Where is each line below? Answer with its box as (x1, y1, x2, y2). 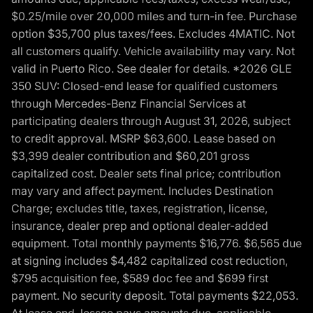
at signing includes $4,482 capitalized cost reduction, (11, 254, 288, 268)
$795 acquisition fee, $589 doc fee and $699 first (11, 271, 268, 286)
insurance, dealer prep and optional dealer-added (11, 219, 268, 233)
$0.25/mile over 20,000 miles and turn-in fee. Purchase (11, 9, 297, 24)
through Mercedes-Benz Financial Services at (11, 96, 246, 111)
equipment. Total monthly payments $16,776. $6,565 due (11, 236, 302, 251)
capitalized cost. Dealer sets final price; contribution (11, 166, 281, 181)
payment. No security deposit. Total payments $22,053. (11, 289, 298, 303)
